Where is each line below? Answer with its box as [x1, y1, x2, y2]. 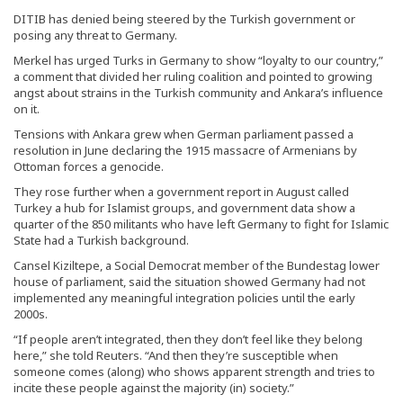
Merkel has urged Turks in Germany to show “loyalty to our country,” [13, 51, 383, 68]
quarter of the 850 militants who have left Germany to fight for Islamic [13, 215, 389, 232]
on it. [13, 100, 40, 117]
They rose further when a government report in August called [13, 183, 349, 200]
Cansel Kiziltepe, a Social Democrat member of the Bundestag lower [13, 256, 380, 273]
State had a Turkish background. [13, 231, 189, 248]
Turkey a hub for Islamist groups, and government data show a [13, 199, 355, 216]
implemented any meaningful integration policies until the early [13, 289, 355, 306]
